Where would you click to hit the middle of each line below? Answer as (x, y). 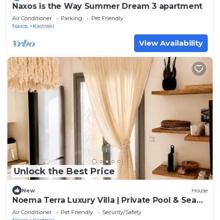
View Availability (171, 43)
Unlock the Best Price (64, 171)
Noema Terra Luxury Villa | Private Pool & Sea (104, 200)
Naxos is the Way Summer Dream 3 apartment (107, 6)
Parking (71, 18)
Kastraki (43, 26)
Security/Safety (122, 212)
